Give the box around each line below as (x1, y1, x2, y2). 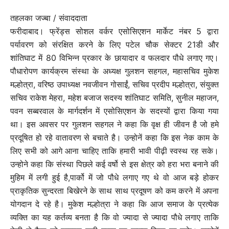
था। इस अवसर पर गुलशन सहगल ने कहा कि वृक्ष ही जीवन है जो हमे (10, 119, 219, 130)
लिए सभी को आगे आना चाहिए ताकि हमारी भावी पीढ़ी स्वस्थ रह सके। (10, 146, 219, 156)
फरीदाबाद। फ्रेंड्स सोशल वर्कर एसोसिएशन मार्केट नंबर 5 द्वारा (10, 26, 219, 37)
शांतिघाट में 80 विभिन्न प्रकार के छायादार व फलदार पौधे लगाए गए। (10, 53, 219, 63)
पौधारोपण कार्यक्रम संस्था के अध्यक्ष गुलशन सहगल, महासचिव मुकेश (10, 66, 219, 77)
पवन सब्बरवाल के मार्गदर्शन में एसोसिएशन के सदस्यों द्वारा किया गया (10, 106, 219, 117)
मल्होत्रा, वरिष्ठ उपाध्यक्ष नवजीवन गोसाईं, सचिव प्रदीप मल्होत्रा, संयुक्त (10, 79, 219, 90)
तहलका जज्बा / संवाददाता (10, 13, 87, 24)
